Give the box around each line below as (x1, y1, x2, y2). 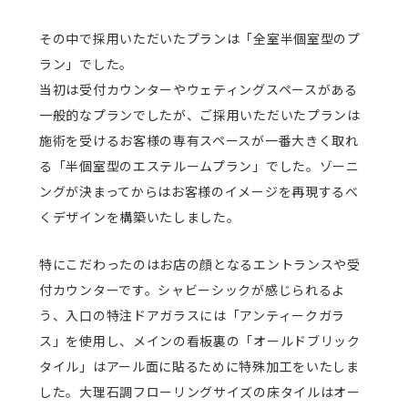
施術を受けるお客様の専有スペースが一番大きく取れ (39, 131, 359, 150)
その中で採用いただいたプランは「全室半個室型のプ (39, 29, 361, 48)
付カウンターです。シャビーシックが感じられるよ (39, 280, 346, 300)
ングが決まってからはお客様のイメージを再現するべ (39, 182, 359, 201)
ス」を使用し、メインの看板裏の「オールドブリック (39, 331, 361, 351)
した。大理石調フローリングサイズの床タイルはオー (39, 382, 361, 402)
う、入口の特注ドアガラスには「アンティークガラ (39, 306, 346, 325)
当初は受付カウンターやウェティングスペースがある (39, 80, 358, 99)
